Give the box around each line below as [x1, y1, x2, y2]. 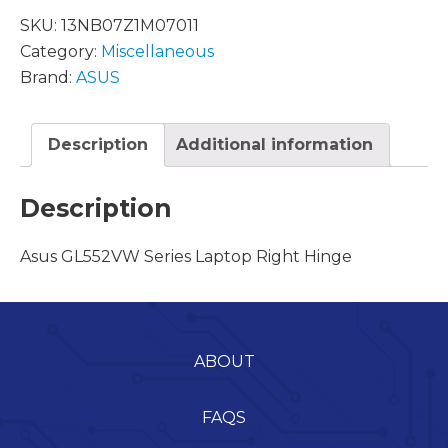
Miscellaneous [101, 41, 214, 61]
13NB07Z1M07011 [61, 15, 199, 35]
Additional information [176, 134, 373, 154]
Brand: [20, 67, 76, 87]
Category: [20, 41, 101, 61]
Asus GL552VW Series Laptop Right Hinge [20, 247, 352, 267]
